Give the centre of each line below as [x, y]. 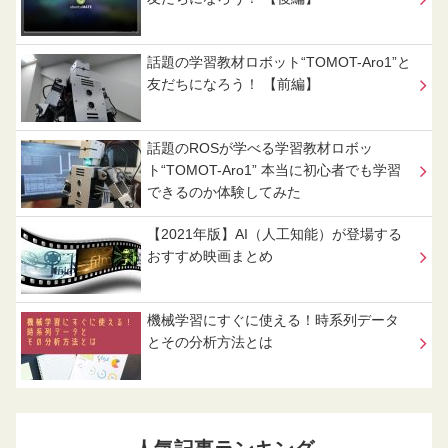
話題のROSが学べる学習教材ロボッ [260, 148]
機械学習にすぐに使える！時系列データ [273, 320]
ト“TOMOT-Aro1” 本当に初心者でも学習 [274, 170]
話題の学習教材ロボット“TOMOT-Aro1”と [279, 62]
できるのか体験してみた [224, 192]
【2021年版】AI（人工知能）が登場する [275, 234]
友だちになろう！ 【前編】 [233, 84]
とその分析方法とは [210, 342]
